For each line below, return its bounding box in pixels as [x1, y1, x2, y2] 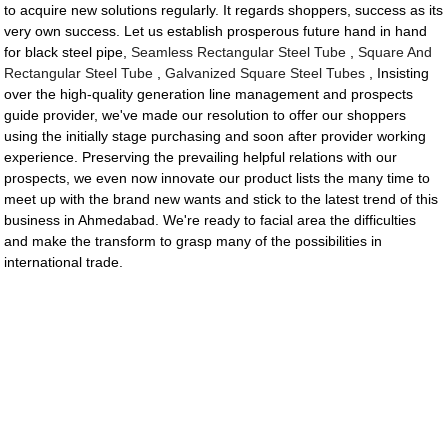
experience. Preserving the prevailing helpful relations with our [4, 149, 398, 166]
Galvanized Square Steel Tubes [165, 65, 366, 82]
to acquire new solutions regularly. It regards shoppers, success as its [4, 2, 444, 19]
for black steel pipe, [4, 44, 132, 61]
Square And [358, 44, 433, 61]
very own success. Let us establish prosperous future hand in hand [4, 23, 428, 40]
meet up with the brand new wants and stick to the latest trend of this [4, 191, 439, 208]
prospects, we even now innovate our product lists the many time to [4, 170, 431, 187]
